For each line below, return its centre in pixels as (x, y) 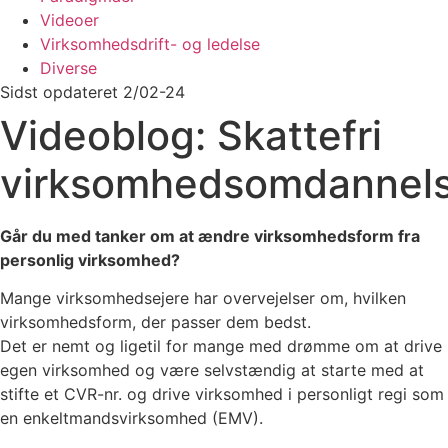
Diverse (68, 68)
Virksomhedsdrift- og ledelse (150, 44)
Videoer (69, 20)
